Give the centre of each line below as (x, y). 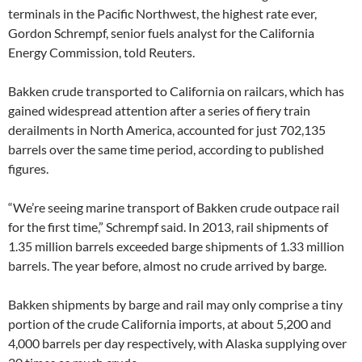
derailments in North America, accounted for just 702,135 (167, 129)
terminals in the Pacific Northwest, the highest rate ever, (162, 13)
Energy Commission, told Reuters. (101, 52)
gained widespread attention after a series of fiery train (159, 110)
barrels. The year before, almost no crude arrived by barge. (167, 265)
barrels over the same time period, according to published (166, 149)
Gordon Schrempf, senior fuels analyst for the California (161, 32)
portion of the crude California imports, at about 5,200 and (170, 323)
